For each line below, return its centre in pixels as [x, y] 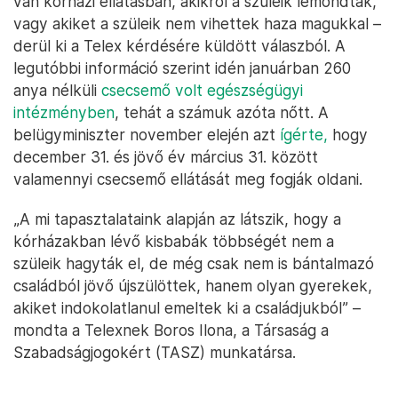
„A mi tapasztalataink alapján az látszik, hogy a [177, 219]
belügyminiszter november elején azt [147, 135]
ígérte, [304, 135]
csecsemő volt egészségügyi [202, 91]
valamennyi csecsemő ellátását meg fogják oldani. [188, 179]
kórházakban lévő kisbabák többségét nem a [174, 242]
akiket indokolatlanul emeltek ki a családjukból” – [187, 308]
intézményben [64, 113]
